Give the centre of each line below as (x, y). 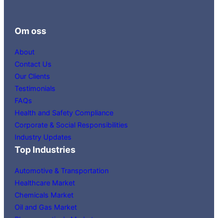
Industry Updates (43, 137)
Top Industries (45, 149)
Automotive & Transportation (62, 170)
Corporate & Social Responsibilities (72, 125)
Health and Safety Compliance (64, 112)
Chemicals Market (44, 195)
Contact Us (33, 64)
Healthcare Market (45, 182)
